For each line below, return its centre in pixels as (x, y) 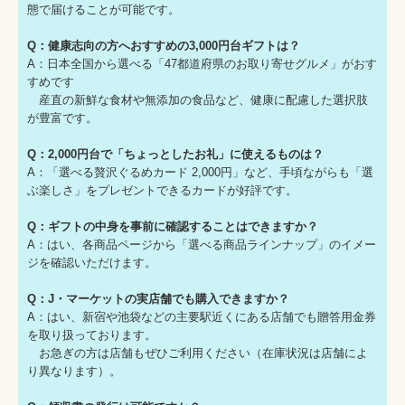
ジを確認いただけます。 (92, 263)
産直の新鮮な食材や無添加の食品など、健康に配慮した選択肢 (198, 100)
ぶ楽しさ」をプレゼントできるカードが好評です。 (162, 191)
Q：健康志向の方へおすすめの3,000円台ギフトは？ (164, 46)
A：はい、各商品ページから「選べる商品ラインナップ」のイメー (202, 245)
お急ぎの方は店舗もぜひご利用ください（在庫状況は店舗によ (198, 353)
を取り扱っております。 (92, 335)
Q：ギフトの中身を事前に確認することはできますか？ (173, 227)
